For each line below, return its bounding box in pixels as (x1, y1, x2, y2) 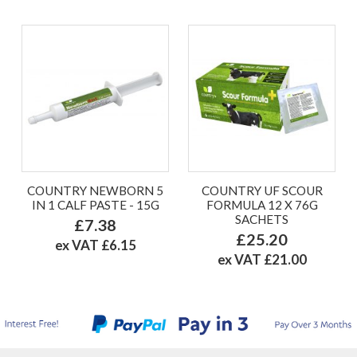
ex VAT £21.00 (217, 250, 307, 268)
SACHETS (235, 211, 288, 226)
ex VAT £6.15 (54, 236, 136, 253)
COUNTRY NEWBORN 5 (27, 182, 163, 198)
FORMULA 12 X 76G (206, 197, 318, 212)
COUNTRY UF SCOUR (201, 182, 323, 198)
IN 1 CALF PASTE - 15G (31, 197, 159, 212)
